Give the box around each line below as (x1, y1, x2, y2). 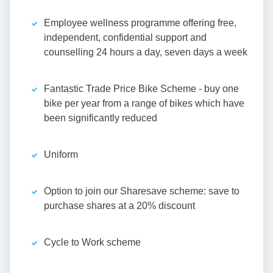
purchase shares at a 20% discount (44, 200, 195, 211)
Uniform (44, 149, 78, 160)
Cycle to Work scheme (44, 237, 141, 248)
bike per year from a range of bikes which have (44, 98, 244, 109)
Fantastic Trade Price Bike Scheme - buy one (44, 83, 239, 94)
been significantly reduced (44, 113, 157, 124)
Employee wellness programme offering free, (44, 18, 236, 29)
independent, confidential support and (44, 32, 207, 43)
